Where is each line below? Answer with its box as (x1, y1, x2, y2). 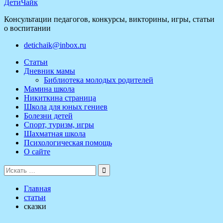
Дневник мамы (24, 67, 75, 75)
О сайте (24, 147, 50, 156)
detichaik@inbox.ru (24, 41, 86, 49)
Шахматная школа (24, 129, 86, 138)
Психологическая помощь (24, 138, 112, 147)
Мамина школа (24, 85, 75, 93)
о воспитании (4, 24, 51, 32)
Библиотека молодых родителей (44, 76, 153, 84)
